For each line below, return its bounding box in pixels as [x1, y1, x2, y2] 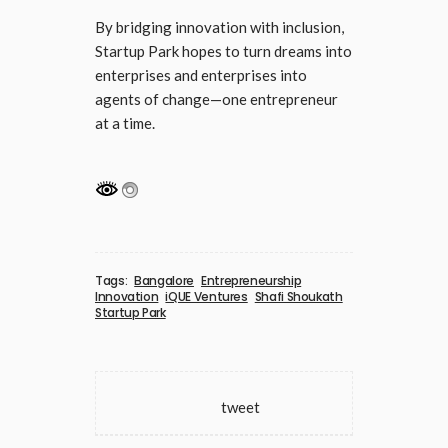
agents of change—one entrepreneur [95, 90, 338, 109]
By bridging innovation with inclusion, [95, 18, 344, 37]
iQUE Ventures [165, 287, 248, 305]
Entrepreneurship [200, 271, 302, 289]
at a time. [95, 114, 155, 133]
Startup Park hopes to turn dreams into [95, 42, 352, 61]
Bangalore [134, 271, 194, 289]
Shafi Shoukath [254, 287, 343, 305]
